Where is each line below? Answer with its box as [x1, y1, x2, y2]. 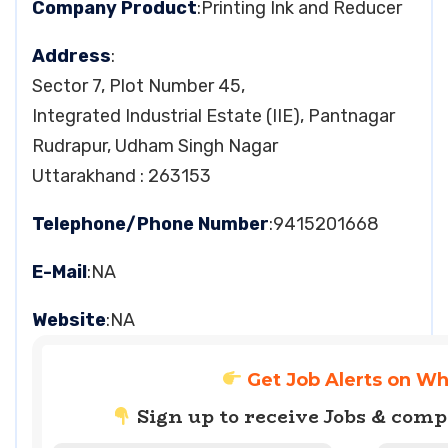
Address [32, 45, 111, 67]
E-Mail [32, 261, 87, 283]
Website [32, 309, 106, 331]
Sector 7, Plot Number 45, [32, 75, 245, 97]
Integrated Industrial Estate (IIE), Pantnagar [32, 105, 395, 127]
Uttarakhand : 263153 [32, 165, 211, 187]
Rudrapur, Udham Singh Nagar [32, 135, 278, 157]
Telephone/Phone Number [32, 213, 269, 235]
